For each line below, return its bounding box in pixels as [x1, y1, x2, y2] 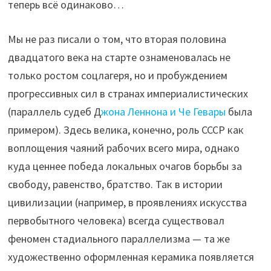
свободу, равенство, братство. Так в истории [7, 177, 223, 192]
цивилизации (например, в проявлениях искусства [7, 195, 247, 210]
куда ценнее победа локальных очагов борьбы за [7, 159, 242, 174]
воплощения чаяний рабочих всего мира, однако [7, 141, 240, 155]
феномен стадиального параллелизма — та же [7, 232, 230, 246]
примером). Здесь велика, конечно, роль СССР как [7, 123, 244, 137]
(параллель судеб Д [7, 105, 101, 119]
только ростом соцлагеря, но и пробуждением [7, 68, 227, 83]
